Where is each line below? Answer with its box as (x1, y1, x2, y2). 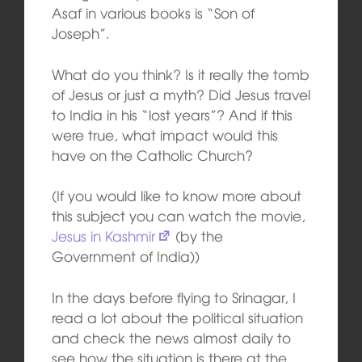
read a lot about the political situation (51, 306, 303, 327)
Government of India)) (51, 246, 200, 267)
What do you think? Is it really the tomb (51, 63, 309, 84)
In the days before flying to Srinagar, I (51, 286, 296, 307)
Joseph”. (51, 23, 110, 44)
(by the (170, 225, 223, 246)
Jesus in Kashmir (51, 225, 155, 246)
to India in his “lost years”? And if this (51, 103, 293, 124)
